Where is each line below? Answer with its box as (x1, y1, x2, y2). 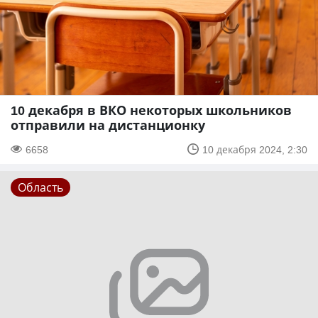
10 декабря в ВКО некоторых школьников (11, 101, 292, 119)
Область (18, 179, 63, 195)
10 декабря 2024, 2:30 (202, 142, 307, 156)
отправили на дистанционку (11, 116, 205, 133)
